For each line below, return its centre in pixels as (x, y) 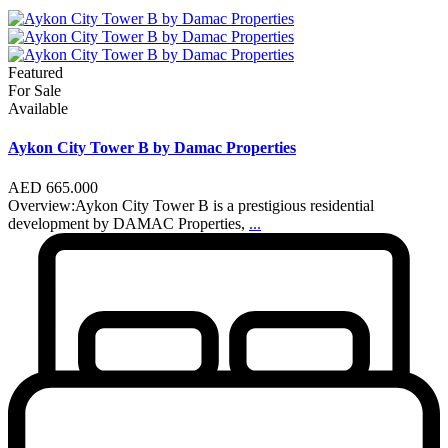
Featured (35, 73)
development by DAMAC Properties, (128, 223)
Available (38, 109)
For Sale (34, 91)
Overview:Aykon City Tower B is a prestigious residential (191, 205)
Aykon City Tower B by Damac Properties (152, 148)
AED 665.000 (53, 187)
